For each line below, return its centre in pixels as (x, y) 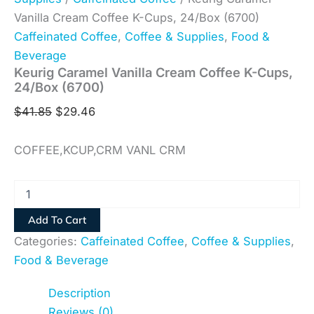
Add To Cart (57, 219)
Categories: (47, 241)
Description (80, 293)
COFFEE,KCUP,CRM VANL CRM (100, 150)
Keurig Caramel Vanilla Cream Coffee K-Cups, (153, 72)
